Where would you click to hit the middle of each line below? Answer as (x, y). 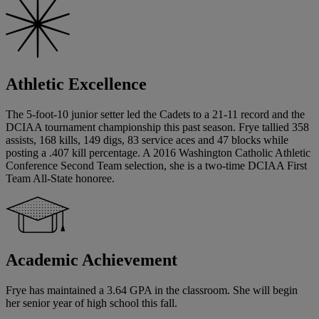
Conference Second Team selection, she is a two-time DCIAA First (156, 166)
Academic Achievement (91, 260)
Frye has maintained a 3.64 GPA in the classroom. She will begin (152, 291)
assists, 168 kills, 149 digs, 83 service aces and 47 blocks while (147, 140)
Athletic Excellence (76, 84)
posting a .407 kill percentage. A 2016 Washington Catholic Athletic (158, 153)
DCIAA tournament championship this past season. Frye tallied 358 (157, 127)
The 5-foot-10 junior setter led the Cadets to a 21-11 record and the (155, 115)
